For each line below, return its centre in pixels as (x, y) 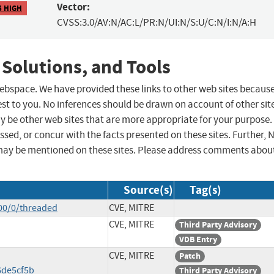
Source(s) (148, 190)
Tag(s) (206, 190)
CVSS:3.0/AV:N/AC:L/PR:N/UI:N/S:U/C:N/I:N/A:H (156, 23)
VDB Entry (198, 240)
